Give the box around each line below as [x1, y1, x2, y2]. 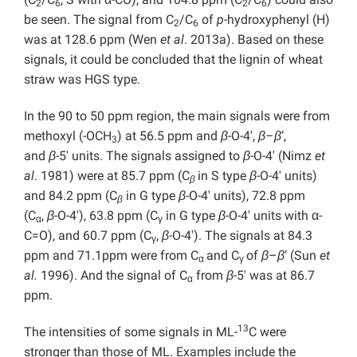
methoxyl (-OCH [24, 128, 112, 144]
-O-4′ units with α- [226, 208, 322, 224]
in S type [198, 168, 249, 184]
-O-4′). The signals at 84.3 [169, 228, 312, 244]
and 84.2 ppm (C [24, 188, 117, 204]
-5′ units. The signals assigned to [56, 148, 243, 164]
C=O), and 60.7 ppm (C [24, 228, 151, 244]
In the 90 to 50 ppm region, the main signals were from [24, 108, 330, 124]
